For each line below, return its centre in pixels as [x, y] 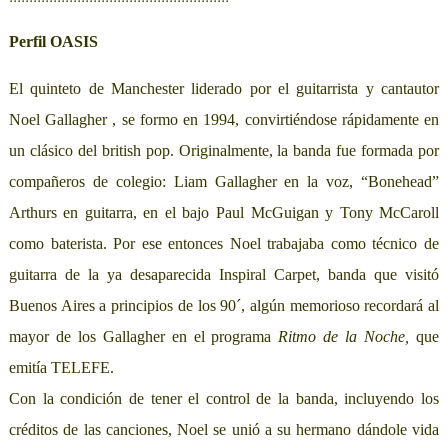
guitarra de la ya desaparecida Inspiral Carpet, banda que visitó [224, 275]
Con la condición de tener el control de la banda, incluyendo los [224, 399]
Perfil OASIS [53, 42]
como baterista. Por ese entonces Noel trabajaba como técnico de [224, 244]
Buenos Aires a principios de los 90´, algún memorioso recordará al [224, 306]
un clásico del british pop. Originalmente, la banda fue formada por [224, 151]
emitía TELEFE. [61, 368]
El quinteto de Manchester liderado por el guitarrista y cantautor [224, 89]
